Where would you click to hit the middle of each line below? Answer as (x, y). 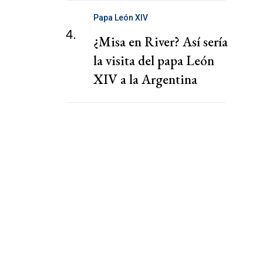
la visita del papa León (154, 61)
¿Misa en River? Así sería (161, 42)
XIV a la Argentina (145, 80)
